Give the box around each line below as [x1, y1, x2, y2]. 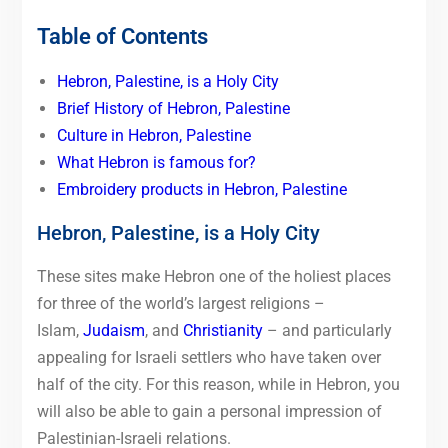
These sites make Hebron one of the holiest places [36, 267, 391, 287]
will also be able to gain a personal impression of [36, 402, 382, 422]
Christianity [182, 321, 263, 341]
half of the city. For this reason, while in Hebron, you [36, 375, 400, 395]
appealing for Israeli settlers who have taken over [36, 348, 381, 368]
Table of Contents [36, 24, 208, 50]
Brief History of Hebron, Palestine [56, 99, 290, 119]
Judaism [82, 321, 145, 341]
